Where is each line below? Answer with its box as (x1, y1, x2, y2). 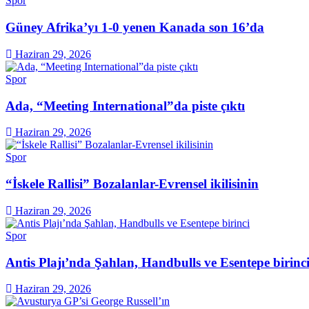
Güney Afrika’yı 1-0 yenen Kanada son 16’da (6, 20, 264, 35)
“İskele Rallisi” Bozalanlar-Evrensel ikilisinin (6, 177, 259, 192)
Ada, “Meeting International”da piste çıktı (6, 98, 245, 113)
